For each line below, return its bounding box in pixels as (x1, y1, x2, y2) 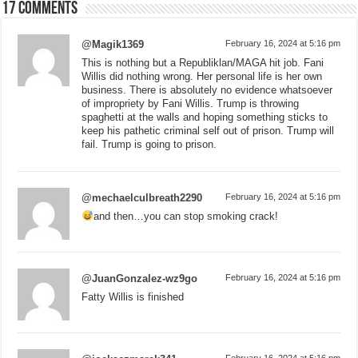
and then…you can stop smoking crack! (93, 209, 279, 222)
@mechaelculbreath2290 (82, 191, 203, 204)
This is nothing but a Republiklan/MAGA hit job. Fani (82, 56, 324, 69)
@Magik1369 (82, 38, 145, 50)
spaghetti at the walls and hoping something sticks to (82, 110, 328, 123)
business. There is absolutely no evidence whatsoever (82, 83, 333, 96)
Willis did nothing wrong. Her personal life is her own (82, 70, 323, 82)
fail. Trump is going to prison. (82, 137, 217, 150)
